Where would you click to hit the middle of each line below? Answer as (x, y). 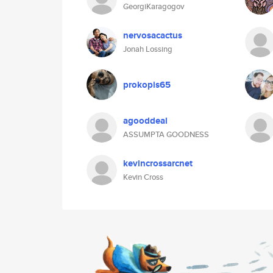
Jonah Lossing (148, 49)
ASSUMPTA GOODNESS (166, 134)
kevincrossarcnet (158, 163)
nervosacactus (153, 35)
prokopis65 (147, 85)
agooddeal (145, 121)
